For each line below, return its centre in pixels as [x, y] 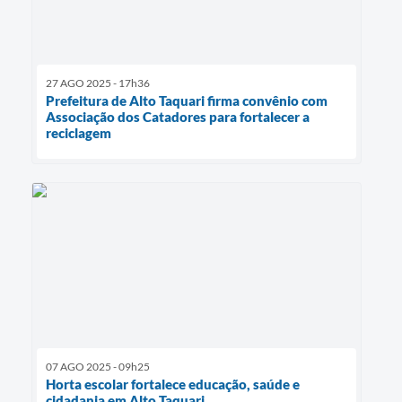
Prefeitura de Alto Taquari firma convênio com [187, 101]
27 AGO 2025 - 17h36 [98, 83]
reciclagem [79, 133]
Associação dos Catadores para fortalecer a [178, 117]
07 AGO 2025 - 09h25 [98, 367]
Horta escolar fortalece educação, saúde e [173, 385]
